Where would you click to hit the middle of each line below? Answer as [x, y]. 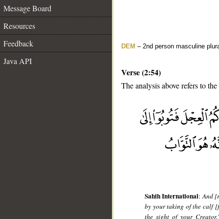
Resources [19, 26]
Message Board [27, 8]
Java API [18, 61]
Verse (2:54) [141, 72]
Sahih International [172, 196]
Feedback [18, 43]
